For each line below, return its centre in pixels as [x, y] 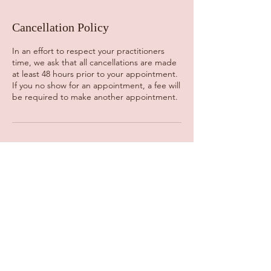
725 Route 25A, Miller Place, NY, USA [82, 174]
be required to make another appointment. [95, 97]
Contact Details [50, 151]
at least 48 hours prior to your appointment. [95, 74]
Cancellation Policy [60, 27]
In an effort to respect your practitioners [88, 51]
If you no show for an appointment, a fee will [96, 85]
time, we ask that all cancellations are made [94, 62]
